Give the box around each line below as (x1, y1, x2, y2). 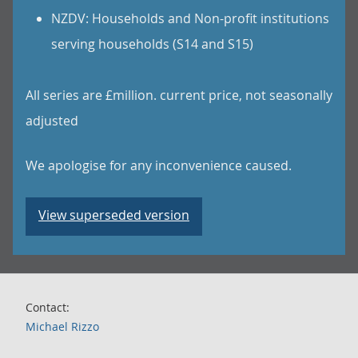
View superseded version (38, 206, 189, 224)
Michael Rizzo (26, 319, 99, 334)
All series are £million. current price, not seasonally (26, 86, 332, 104)
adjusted (26, 112, 78, 129)
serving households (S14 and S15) (51, 35, 253, 53)
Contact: (26, 300, 70, 315)
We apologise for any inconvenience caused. (26, 157, 292, 174)
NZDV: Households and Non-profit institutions (51, 10, 329, 27)
